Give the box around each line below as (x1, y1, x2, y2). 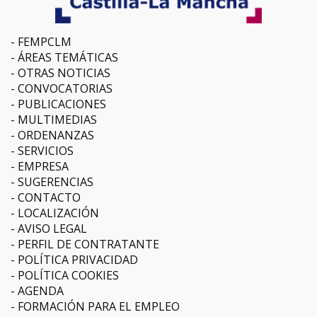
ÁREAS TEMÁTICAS (18, 49, 118, 65)
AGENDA (18, 282, 64, 299)
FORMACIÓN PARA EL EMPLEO (18, 298, 180, 314)
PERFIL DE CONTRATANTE (18, 236, 159, 252)
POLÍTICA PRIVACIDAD (18, 251, 138, 267)
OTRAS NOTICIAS (18, 64, 110, 81)
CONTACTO (18, 189, 81, 205)
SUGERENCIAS (18, 173, 93, 190)
